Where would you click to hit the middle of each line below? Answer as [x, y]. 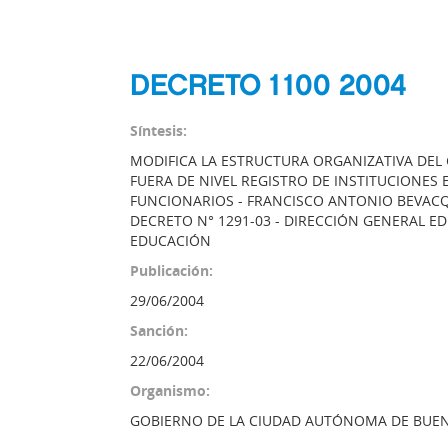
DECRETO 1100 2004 [268, 84]
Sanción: [159, 330]
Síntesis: [158, 130]
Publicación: [171, 270]
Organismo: [170, 390]
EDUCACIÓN [170, 240]
